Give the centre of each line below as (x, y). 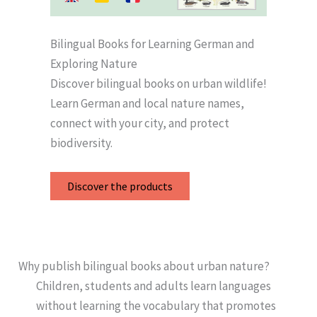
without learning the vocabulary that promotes (156, 306)
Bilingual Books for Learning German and (152, 44)
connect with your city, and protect (140, 123)
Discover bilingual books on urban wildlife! (158, 83)
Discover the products (120, 186)
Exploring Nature (94, 63)
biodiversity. (81, 143)
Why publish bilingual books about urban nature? (144, 266)
